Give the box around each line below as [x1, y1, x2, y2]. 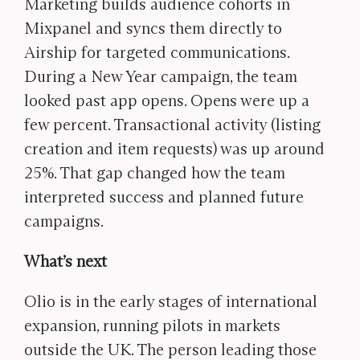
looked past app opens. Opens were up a [24, 91, 309, 110]
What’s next [24, 252, 107, 271]
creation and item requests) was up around [24, 139, 325, 158]
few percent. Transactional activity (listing [24, 115, 321, 134]
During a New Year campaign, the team [24, 67, 297, 86]
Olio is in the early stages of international [24, 292, 317, 311]
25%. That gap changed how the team [24, 163, 285, 182]
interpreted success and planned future [24, 187, 304, 207]
